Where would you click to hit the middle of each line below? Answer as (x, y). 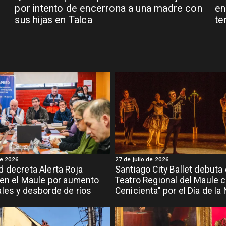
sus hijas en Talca (53, 20)
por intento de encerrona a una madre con (108, 8)
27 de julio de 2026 (142, 159)
